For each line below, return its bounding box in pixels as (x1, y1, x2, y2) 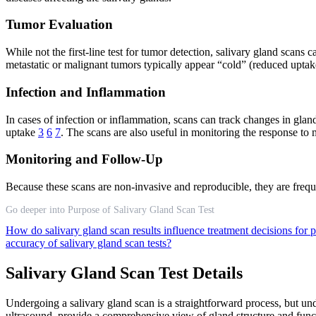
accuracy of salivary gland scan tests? (6, 237, 171, 249)
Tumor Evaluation (6, 17, 113, 32)
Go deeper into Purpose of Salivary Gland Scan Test (6, 205, 214, 215)
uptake (6, 126, 38, 138)
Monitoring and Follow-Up (6, 152, 163, 167)
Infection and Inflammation (6, 84, 166, 99)
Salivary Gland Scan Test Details (6, 263, 243, 282)
